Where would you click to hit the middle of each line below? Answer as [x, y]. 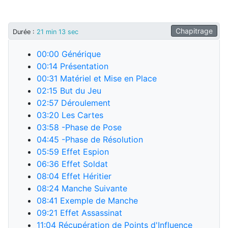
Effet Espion [84, 152]
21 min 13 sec [58, 32]
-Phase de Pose [90, 127]
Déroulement [84, 103]
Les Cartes [81, 115]
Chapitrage [194, 31]
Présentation [83, 66]
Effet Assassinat [90, 213]
